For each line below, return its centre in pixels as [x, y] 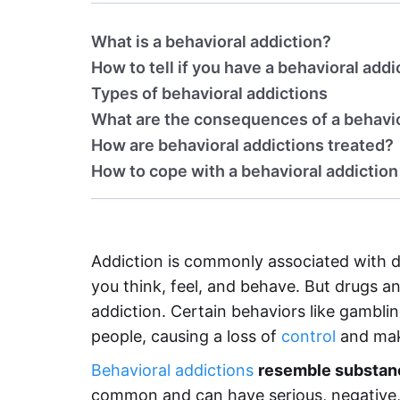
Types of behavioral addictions [209, 93]
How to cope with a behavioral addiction [245, 171]
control [308, 336]
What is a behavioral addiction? [211, 42]
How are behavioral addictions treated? [242, 145]
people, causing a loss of [186, 336]
